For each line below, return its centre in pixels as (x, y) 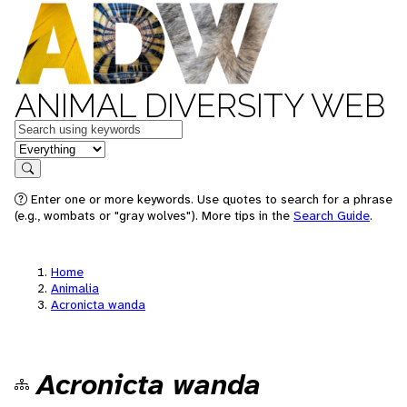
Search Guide (332, 215)
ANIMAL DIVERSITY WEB (200, 105)
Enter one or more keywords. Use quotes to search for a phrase (210, 199)
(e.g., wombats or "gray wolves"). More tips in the (154, 215)
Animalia (75, 288)
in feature (44, 148)
